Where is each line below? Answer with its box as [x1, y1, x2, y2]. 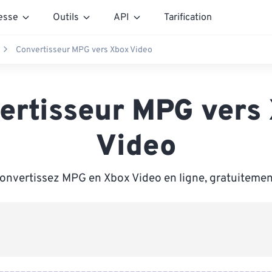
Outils [53, 11, 79, 24]
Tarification [164, 11, 212, 24]
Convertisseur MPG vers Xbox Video [16, 44, 152, 55]
